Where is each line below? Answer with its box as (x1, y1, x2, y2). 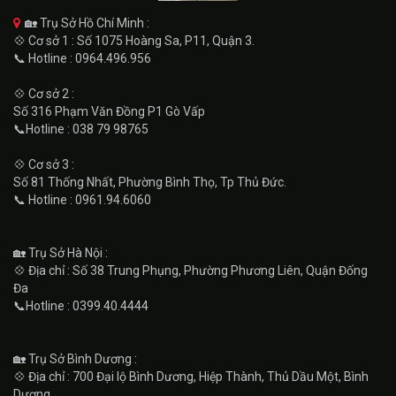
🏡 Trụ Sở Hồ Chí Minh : (25, 15, 149, 30)
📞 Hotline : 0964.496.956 (13, 50, 151, 65)
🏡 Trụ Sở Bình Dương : (13, 351, 137, 366)
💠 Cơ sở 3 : (13, 156, 74, 171)
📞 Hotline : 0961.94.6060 (13, 192, 151, 207)
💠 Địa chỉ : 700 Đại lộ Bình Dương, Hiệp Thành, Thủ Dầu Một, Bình (13, 369, 369, 384)
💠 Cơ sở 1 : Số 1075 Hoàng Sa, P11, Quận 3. (13, 33, 255, 48)
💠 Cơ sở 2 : (13, 86, 74, 101)
